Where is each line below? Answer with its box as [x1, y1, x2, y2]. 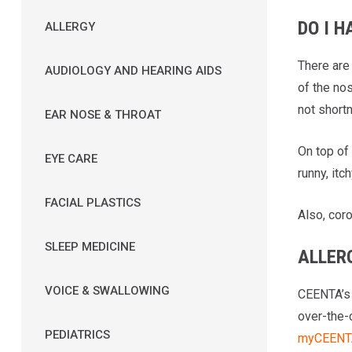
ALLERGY [44, 19, 95, 34]
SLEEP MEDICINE [44, 239, 135, 254]
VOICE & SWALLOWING [44, 283, 170, 298]
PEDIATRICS [44, 327, 110, 342]
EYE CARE [44, 151, 97, 166]
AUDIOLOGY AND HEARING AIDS [44, 63, 222, 78]
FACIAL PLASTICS [44, 195, 141, 210]
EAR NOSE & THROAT [44, 107, 161, 122]
